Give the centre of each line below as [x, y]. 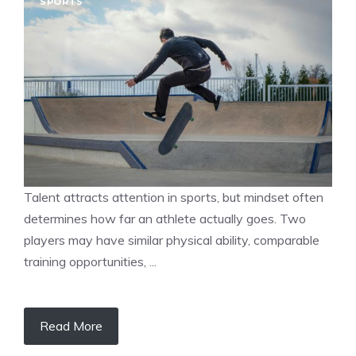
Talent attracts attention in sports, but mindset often [174, 197]
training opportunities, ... [90, 261]
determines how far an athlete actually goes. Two [165, 219]
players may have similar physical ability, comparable [172, 240]
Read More [71, 326]
